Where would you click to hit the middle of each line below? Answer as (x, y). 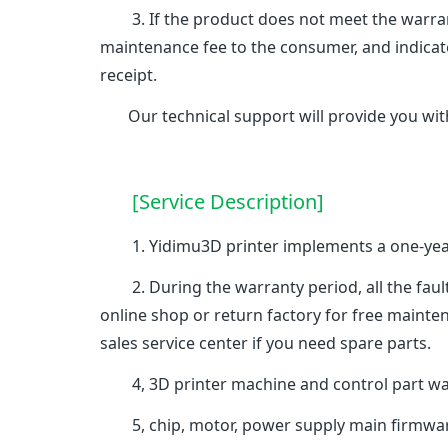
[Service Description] (228, 201)
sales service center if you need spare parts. (266, 343)
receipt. (129, 75)
